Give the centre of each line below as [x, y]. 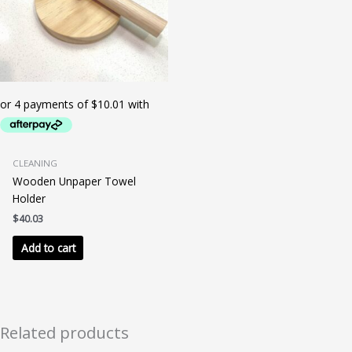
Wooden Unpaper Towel [75, 181]
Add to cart [48, 248]
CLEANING [35, 163]
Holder [29, 199]
